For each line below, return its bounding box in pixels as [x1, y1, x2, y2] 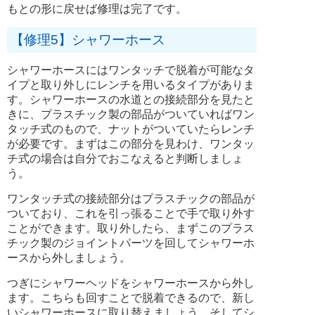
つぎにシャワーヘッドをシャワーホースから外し [7, 276, 255, 289]
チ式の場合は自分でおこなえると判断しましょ [7, 152, 243, 165]
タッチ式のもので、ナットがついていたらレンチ [7, 122, 255, 135]
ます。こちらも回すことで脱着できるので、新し [7, 291, 255, 304]
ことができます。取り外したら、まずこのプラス [7, 221, 255, 234]
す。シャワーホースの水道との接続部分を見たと [7, 93, 255, 105]
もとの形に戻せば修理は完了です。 [7, 2, 187, 15]
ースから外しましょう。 [7, 251, 131, 264]
